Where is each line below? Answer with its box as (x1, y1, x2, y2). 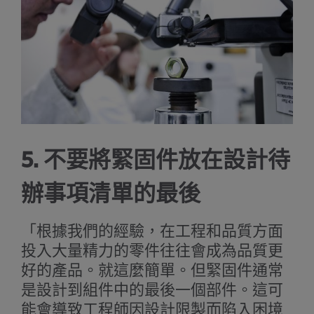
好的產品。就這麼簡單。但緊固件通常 (20, 263, 283, 279)
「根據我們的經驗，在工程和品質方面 (20, 224, 283, 240)
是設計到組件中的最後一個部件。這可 (20, 282, 283, 299)
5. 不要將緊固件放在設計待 (20, 149, 290, 172)
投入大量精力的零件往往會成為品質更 (20, 243, 283, 259)
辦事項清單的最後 (20, 183, 200, 206)
